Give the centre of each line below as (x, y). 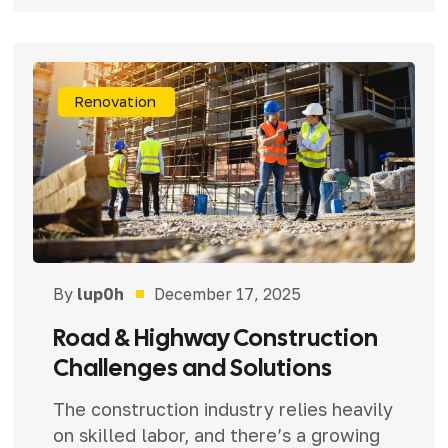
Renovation (114, 101)
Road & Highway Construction (215, 338)
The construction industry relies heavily (222, 409)
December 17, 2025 (227, 294)
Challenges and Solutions (192, 368)
